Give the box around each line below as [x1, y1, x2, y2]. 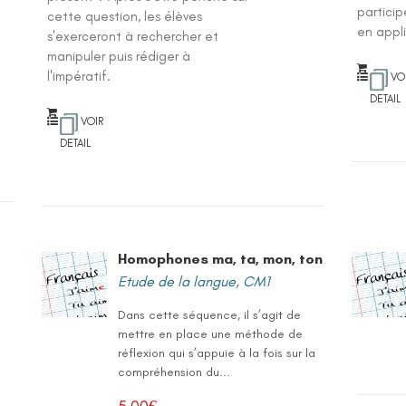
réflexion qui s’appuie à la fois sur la [118, 345, 316, 361]
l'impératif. [47, 68, 111, 84]
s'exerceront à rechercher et [47, 28, 219, 44]
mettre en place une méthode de [118, 326, 304, 342]
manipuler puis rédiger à [47, 48, 191, 64]
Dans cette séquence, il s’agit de [118, 307, 302, 323]
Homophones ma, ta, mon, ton [118, 250, 324, 267]
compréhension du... [118, 364, 231, 380]
